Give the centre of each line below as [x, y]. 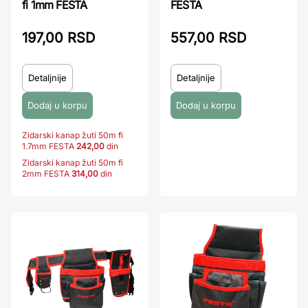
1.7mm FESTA [48, 146]
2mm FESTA [46, 173]
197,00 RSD [58, 37]
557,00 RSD [208, 38]
